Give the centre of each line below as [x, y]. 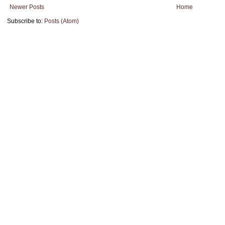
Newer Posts [27, 7]
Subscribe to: [26, 21]
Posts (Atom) [62, 21]
